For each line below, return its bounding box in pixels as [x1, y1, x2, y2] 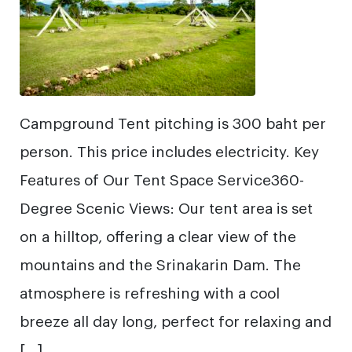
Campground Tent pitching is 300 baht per [20, 112, 326, 132]
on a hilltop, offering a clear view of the [20, 225, 296, 245]
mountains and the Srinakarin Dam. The [20, 254, 301, 273]
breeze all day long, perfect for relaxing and [20, 310, 332, 330]
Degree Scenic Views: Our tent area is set [20, 197, 313, 217]
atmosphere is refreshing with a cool [20, 282, 280, 302]
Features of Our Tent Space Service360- [20, 169, 304, 189]
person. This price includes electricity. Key [20, 141, 319, 160]
